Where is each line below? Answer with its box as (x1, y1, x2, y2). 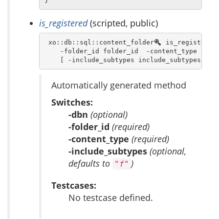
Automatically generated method (51, 79, 186, 91)
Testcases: (51, 179, 96, 192)
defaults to (68, 157, 112, 170)
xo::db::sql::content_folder (44, 38, 154, 46)
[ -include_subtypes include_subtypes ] (44, 56, 209, 64)
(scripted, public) (88, 17, 158, 29)
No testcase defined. (68, 192, 153, 204)
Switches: (51, 96, 93, 109)
